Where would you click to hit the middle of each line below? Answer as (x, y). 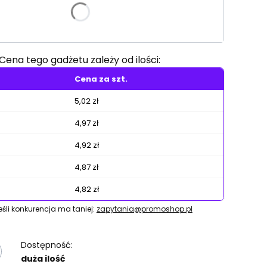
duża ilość (43, 259)
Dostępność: (46, 245)
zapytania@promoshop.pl (144, 209)
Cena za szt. (101, 79)
